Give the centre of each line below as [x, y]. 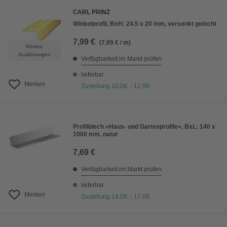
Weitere [34, 46]
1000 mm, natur [96, 134]
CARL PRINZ [91, 12]
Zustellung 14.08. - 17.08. [116, 197]
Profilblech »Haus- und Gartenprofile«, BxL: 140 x [144, 127]
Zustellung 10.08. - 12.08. [116, 86]
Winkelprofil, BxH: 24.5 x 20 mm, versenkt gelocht [145, 24]
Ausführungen [34, 54]
